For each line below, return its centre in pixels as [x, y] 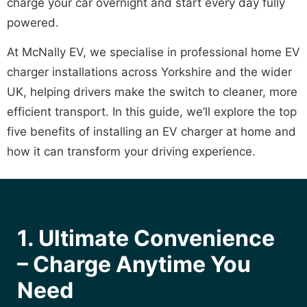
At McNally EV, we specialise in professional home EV [153, 52]
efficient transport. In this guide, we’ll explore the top [152, 112]
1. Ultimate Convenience [146, 238]
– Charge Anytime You [134, 264]
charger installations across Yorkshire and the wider [149, 72]
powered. [33, 23]
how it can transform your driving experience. [131, 152]
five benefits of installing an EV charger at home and [151, 132]
